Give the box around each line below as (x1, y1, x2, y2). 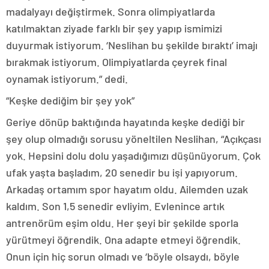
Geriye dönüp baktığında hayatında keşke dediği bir (6, 115, 245, 129)
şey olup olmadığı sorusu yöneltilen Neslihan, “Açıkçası (6, 132, 261, 146)
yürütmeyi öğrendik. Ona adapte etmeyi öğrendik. (6, 233, 241, 247)
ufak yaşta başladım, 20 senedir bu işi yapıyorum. (6, 166, 238, 180)
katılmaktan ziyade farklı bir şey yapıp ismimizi (6, 22, 222, 35)
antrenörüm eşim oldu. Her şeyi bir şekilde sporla (6, 216, 238, 230)
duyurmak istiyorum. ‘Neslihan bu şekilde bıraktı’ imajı (6, 38, 258, 52)
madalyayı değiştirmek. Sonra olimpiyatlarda (6, 5, 215, 19)
